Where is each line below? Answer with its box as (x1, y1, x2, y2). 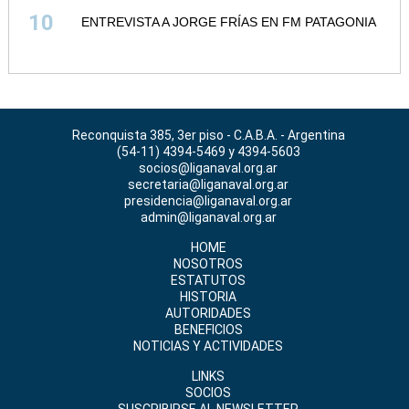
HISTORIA (180, 289, 237, 305)
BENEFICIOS (173, 322, 243, 338)
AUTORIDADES (165, 306, 252, 321)
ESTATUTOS (171, 273, 246, 288)
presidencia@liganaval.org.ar (124, 194, 293, 209)
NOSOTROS (173, 257, 244, 272)
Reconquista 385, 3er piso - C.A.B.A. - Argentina (63, 128, 345, 143)
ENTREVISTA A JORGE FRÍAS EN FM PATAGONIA (81, 14, 377, 29)
